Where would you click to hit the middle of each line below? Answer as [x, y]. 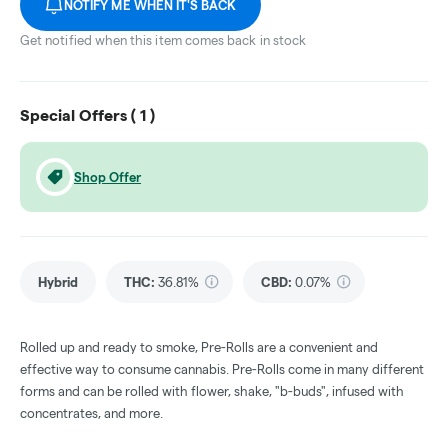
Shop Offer [107, 177]
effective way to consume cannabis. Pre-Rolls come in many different [222, 369]
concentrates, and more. [91, 413]
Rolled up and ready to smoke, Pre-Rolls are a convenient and [199, 347]
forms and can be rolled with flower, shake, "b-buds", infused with [212, 391]
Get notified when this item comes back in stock [163, 40]
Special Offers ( [80, 116]
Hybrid [58, 282]
